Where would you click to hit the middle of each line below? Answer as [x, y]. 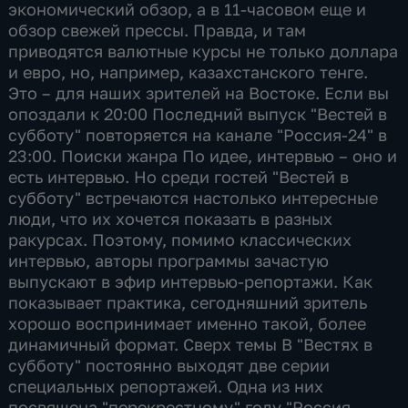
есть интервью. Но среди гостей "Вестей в [179, 176]
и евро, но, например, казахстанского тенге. [189, 71]
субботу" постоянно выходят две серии [169, 365]
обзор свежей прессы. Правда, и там [158, 30]
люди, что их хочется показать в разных [171, 218]
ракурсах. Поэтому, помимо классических [180, 239]
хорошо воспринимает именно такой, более [188, 323]
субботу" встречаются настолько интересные [194, 197]
